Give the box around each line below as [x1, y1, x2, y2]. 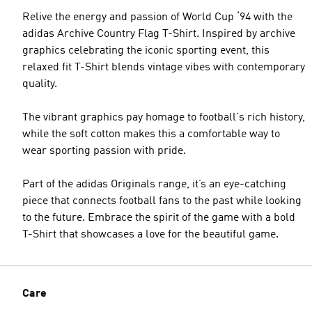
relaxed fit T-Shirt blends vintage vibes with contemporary [22, 62, 305, 73]
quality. [22, 79, 57, 90]
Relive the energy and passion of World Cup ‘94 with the [22, 12, 292, 23]
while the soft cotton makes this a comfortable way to [22, 129, 280, 140]
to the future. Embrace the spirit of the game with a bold [22, 212, 295, 224]
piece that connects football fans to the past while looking [22, 196, 302, 207]
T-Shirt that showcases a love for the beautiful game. [22, 229, 279, 240]
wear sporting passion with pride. [22, 146, 186, 157]
